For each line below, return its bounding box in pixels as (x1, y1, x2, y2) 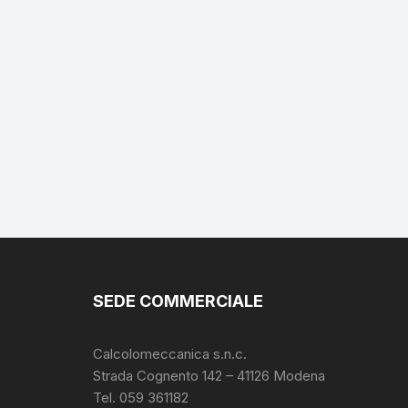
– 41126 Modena (222, 367, 325, 384)
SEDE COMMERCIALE (93, 291, 263, 311)
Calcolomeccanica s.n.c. (93, 345, 247, 362)
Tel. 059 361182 (93, 389, 189, 406)
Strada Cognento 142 (93, 367, 222, 384)
